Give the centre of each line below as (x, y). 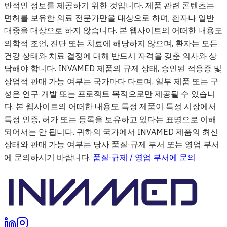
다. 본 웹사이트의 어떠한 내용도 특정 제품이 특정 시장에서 (110, 106)
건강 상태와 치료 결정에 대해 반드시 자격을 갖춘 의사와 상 (110, 55)
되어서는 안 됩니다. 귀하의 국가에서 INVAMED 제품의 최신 (111, 131)
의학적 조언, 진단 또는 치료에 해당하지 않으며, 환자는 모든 (111, 43)
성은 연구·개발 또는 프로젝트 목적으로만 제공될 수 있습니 (110, 93)
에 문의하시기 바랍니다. (47, 157)
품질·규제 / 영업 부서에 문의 (144, 157)
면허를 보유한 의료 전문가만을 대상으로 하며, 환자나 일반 (109, 17)
